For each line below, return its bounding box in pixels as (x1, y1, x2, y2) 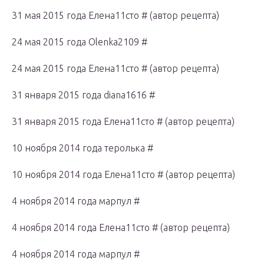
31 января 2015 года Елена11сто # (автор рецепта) (12, 116, 235, 127)
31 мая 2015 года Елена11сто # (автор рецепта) (12, 10, 219, 21)
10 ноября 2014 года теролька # (12, 143, 153, 154)
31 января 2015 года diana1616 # (12, 90, 155, 101)
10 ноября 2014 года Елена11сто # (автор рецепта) (12, 169, 235, 180)
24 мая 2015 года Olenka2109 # (12, 37, 147, 48)
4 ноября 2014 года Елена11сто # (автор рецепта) (12, 222, 230, 233)
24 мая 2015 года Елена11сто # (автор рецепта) (12, 63, 219, 74)
